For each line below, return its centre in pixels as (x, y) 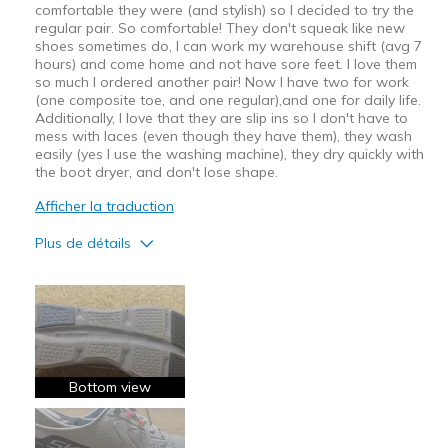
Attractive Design (92, 308)
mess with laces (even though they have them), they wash (223, 135)
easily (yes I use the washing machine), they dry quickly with (229, 153)
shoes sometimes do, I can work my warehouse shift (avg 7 (228, 45)
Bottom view (109, 386)
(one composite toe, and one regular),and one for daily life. (227, 99)
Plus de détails (82, 242)
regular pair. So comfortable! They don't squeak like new (219, 27)
